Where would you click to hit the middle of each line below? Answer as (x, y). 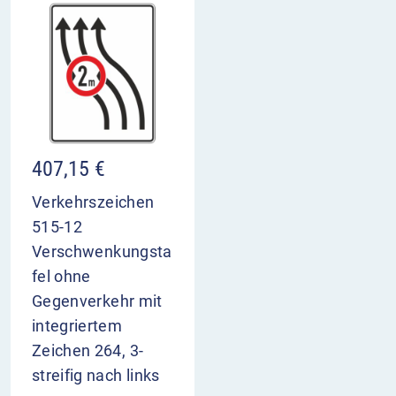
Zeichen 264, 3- (88, 351)
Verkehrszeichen (93, 202)
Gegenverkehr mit (97, 301)
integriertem (77, 326)
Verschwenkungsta (102, 252)
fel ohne (61, 277)
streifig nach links (96, 376)
